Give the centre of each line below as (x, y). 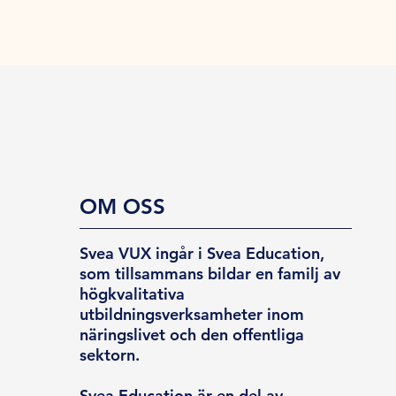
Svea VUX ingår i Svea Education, (202, 254)
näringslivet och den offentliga (192, 335)
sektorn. (110, 355)
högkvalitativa (133, 294)
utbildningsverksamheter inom (192, 315)
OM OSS (123, 207)
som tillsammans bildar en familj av (210, 274)
